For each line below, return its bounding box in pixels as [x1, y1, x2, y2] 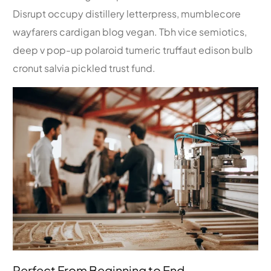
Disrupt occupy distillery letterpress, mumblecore [13, 7, 241, 20]
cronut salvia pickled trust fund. [13, 61, 156, 74]
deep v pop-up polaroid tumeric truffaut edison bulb [13, 43, 253, 56]
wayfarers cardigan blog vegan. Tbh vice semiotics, [13, 25, 247, 38]
